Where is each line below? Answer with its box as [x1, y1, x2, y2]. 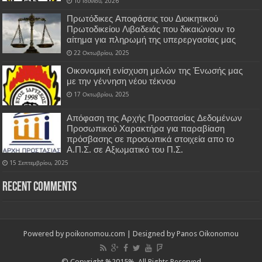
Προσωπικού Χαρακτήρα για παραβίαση [67, 123, 225, 135]
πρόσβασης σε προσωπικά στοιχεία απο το [67, 134, 235, 145]
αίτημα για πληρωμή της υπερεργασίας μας [67, 35, 236, 46]
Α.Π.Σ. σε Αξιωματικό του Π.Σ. [67, 144, 184, 156]
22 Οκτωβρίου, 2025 [74, 49, 130, 57]
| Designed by [125, 229, 177, 239]
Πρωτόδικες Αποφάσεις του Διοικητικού [67, 13, 219, 25]
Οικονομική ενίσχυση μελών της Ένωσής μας [67, 65, 243, 77]
